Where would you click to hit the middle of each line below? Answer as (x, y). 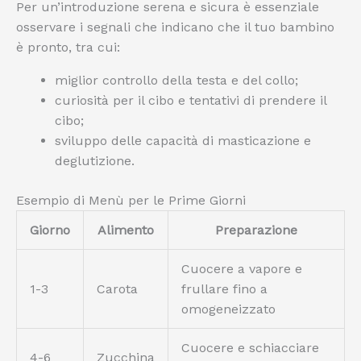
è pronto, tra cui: (68, 48)
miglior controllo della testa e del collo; (176, 81)
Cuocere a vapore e (242, 269)
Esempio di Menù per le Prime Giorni (131, 201)
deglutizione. (95, 161)
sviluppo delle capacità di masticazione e (183, 141)
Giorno (50, 230)
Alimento (126, 230)
